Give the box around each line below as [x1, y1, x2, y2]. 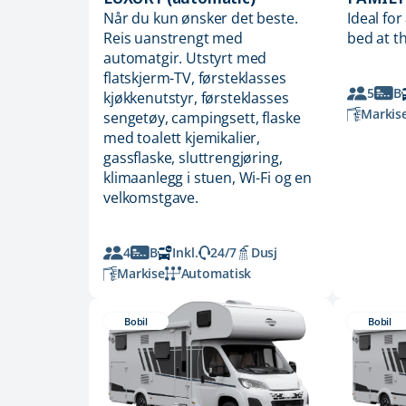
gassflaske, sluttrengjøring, [103, 148, 283, 169]
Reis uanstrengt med [103, 28, 243, 49]
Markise [116, 265, 165, 283]
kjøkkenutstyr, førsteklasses [103, 88, 289, 109]
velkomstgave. [103, 188, 198, 208]
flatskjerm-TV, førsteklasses [103, 68, 286, 89]
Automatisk [180, 265, 252, 283]
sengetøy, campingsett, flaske [103, 108, 301, 129]
